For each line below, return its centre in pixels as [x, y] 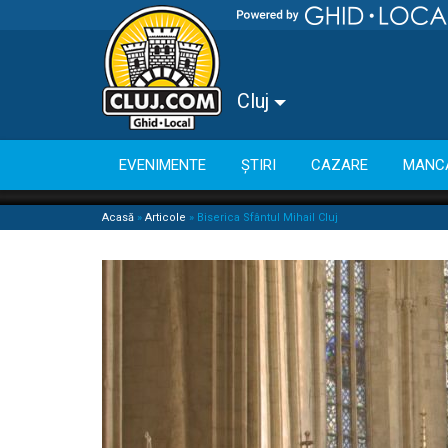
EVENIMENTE [162, 164]
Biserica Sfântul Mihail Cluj [267, 217]
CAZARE [339, 164]
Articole [165, 217]
